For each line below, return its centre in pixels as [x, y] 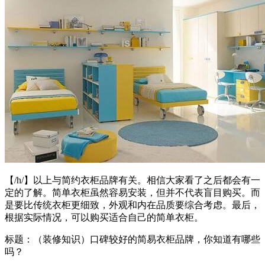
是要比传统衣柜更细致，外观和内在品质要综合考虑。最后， [132, 205]
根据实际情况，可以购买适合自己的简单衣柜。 [104, 217]
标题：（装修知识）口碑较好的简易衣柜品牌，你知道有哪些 [132, 239]
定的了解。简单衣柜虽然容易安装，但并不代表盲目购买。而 [132, 192]
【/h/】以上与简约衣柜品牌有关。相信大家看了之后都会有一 [132, 180]
